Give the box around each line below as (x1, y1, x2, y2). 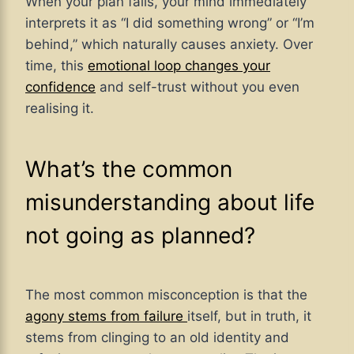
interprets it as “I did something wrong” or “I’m (25, 15, 314, 32)
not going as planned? (25, 222, 255, 250)
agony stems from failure (25, 308, 187, 325)
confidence (25, 79, 96, 96)
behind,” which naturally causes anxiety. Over (25, 36, 313, 53)
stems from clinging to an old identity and (25, 330, 289, 346)
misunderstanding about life (25, 189, 314, 217)
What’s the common (25, 156, 232, 183)
